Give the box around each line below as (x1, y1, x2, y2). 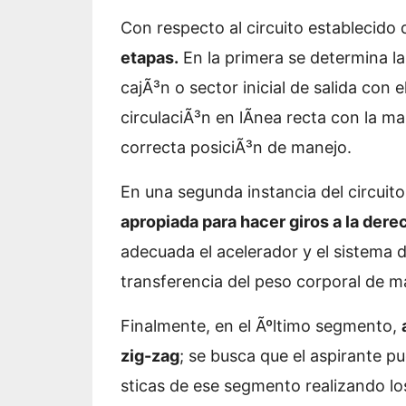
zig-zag (121, 346, 179, 366)
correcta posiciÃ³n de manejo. (121, 138, 352, 158)
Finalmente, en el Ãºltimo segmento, (121, 316, 401, 336)
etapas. (121, 48, 179, 68)
